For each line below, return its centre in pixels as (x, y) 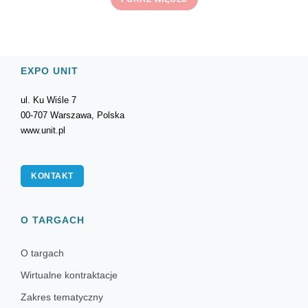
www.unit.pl (43, 130)
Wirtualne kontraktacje (69, 275)
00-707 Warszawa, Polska (73, 115)
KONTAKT (52, 176)
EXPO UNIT (49, 71)
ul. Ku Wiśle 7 (48, 100)
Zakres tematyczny (62, 297)
